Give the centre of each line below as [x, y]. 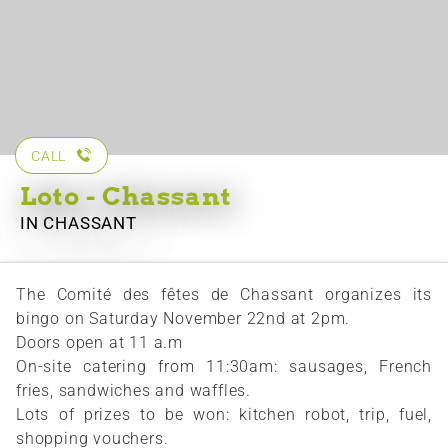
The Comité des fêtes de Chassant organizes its [224, 295]
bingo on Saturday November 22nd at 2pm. [183, 319]
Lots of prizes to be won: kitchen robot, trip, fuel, [224, 415]
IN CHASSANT [78, 223]
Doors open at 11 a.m [99, 343]
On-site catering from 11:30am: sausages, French [224, 367]
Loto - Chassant [126, 196]
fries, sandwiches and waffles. [134, 391]
